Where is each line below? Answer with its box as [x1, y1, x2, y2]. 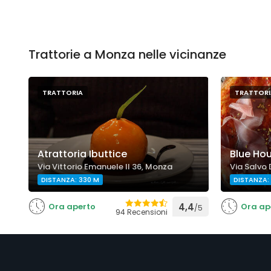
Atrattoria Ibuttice [38, 147, 127, 161]
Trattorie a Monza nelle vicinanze [28, 46, 226, 63]
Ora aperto [48, 201, 96, 212]
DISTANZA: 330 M [41, 175, 99, 184]
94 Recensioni [115, 207, 168, 217]
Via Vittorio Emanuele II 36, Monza [38, 161, 172, 172]
